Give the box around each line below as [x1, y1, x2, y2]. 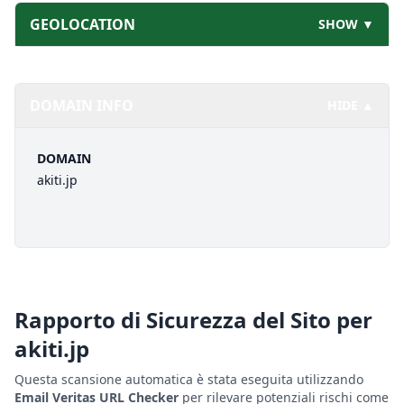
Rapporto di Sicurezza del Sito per [14, 305, 372, 335]
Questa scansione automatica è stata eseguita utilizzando [14, 371, 363, 388]
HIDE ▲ [327, 96, 374, 114]
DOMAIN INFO [30, 96, 133, 115]
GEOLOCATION [30, 14, 135, 34]
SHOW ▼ [318, 15, 374, 32]
